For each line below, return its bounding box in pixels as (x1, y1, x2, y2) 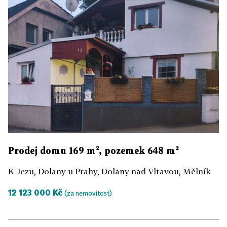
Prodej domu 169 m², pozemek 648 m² (8, 146, 179, 156)
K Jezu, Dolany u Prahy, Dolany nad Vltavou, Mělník (8, 166, 211, 176)
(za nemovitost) (64, 188, 112, 197)
